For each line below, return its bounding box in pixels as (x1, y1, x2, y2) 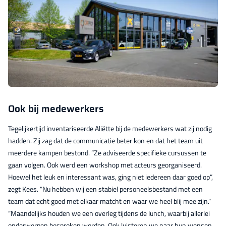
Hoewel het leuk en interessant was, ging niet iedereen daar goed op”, (8, 171, 213, 182)
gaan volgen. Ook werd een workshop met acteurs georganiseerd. (8, 159, 202, 170)
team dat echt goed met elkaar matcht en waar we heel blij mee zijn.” (8, 195, 211, 206)
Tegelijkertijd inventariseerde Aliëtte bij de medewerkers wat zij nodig (8, 123, 212, 134)
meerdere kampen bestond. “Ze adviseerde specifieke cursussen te (8, 147, 206, 158)
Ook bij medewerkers (8, 100, 103, 116)
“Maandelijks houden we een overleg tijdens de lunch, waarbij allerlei (8, 207, 210, 218)
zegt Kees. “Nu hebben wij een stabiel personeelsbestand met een (8, 183, 203, 194)
